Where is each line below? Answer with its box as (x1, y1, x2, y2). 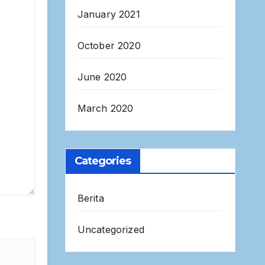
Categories (74, 154, 131, 168)
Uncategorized (77, 224, 145, 236)
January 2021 (77, 8, 140, 21)
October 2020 (77, 40, 141, 52)
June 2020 (77, 71, 127, 83)
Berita (77, 192, 104, 205)
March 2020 (77, 102, 134, 115)
